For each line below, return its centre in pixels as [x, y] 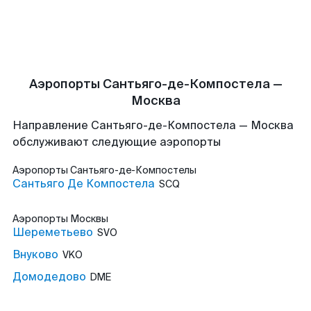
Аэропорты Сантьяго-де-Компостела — [155, 84]
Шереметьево [53, 232]
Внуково [35, 254]
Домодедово [49, 277]
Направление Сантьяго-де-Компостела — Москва [153, 125]
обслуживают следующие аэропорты [117, 142]
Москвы [89, 219]
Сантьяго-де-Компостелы [133, 170]
